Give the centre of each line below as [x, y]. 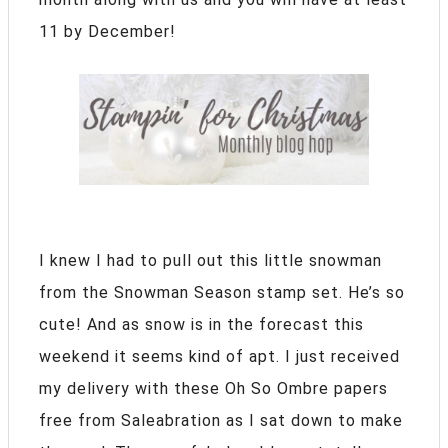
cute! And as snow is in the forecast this [201, 324]
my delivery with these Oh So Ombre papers [213, 388]
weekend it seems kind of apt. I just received [219, 356]
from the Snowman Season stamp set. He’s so [222, 292]
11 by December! [107, 32]
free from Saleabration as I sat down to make [221, 420]
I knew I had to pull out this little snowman [210, 260]
